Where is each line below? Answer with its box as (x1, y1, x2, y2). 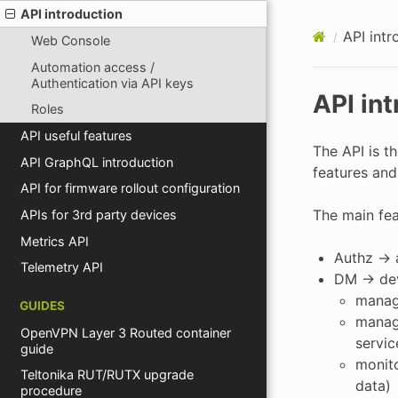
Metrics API (20, 233, 90, 249)
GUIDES (20, 298, 65, 313)
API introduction (20, 5, 123, 21)
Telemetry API (20, 259, 104, 275)
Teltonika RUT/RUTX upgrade (20, 367, 195, 383)
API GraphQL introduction (20, 154, 174, 170)
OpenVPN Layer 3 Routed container (20, 324, 232, 340)
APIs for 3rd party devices (20, 206, 178, 222)
